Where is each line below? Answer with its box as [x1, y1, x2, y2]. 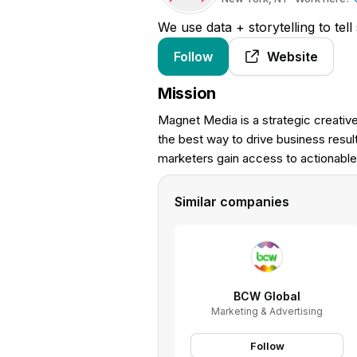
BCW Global [233, 288, 300, 303]
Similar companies [175, 194, 289, 210]
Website [267, 49, 318, 65]
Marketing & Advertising [211, 304, 323, 317]
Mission [158, 84, 217, 103]
